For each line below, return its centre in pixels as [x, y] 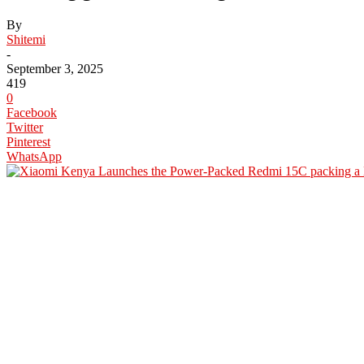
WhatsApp [34, 156]
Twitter [25, 127]
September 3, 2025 [55, 68]
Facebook [32, 112]
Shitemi [26, 39]
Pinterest [28, 141]
